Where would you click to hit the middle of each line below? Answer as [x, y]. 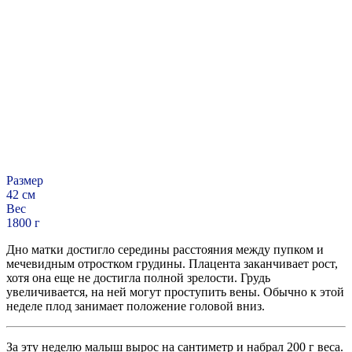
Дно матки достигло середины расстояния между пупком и [165, 250]
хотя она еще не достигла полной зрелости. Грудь [138, 278]
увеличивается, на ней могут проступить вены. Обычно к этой [175, 292]
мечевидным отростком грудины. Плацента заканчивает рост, [172, 264]
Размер [25, 181]
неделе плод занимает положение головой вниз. [136, 306]
